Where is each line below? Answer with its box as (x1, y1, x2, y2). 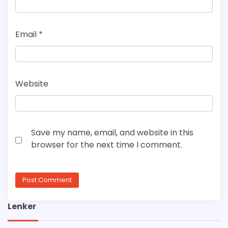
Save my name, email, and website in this (31, 127, 193, 139)
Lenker (8, 200, 36, 212)
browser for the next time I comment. (31, 139, 182, 151)
